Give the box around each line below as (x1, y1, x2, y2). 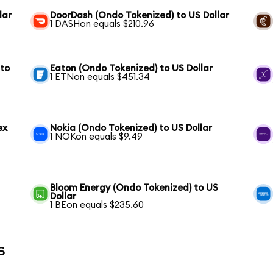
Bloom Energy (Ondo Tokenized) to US (50, 183, 219, 193)
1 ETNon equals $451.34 (50, 73, 151, 82)
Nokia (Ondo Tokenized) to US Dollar (50, 124, 213, 133)
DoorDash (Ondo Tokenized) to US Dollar (50, 10, 230, 20)
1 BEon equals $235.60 (50, 200, 144, 210)
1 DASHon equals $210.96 (50, 19, 155, 29)
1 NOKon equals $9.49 (50, 132, 143, 142)
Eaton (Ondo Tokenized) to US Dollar (50, 64, 213, 74)
